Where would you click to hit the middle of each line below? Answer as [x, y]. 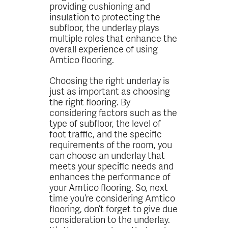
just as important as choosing [110, 91]
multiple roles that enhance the [113, 38]
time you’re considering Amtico [112, 197]
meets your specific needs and [112, 165]
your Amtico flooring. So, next [109, 187]
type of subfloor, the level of [105, 123]
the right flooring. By [90, 101]
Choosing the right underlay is [110, 80]
